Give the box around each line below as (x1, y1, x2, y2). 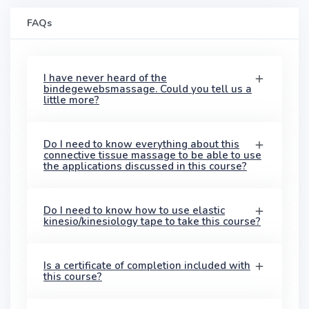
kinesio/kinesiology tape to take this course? (43, 214, 261, 228)
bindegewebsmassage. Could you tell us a (43, 81, 252, 96)
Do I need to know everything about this (43, 137, 239, 151)
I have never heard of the (43, 70, 167, 85)
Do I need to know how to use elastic (43, 203, 225, 217)
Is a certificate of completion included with (43, 258, 250, 272)
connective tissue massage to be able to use (43, 148, 261, 162)
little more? (43, 92, 99, 107)
